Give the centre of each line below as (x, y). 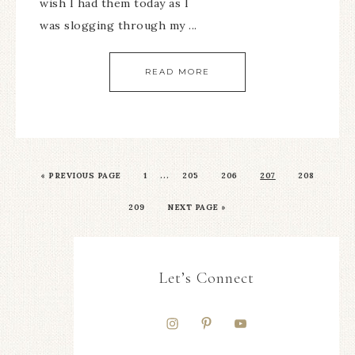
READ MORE (177, 71)
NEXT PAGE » (197, 207)
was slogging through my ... (118, 25)
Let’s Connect (206, 278)
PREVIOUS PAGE (85, 175)
